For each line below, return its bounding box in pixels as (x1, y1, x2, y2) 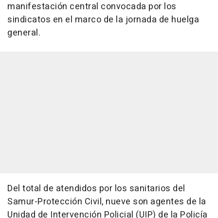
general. (7, 26, 40, 39)
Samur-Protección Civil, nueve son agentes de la (7, 195, 206, 208)
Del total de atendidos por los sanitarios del (7, 182, 185, 195)
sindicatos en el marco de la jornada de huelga (7, 13, 199, 26)
